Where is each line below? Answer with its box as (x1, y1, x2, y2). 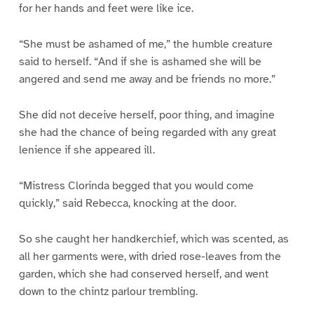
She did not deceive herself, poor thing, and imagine (18, 107, 275, 122)
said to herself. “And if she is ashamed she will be (18, 54, 261, 69)
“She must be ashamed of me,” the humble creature (18, 36, 273, 51)
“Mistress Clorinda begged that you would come (18, 178, 254, 193)
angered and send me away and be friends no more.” (18, 71, 275, 86)
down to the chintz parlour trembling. (18, 284, 198, 299)
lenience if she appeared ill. (18, 142, 155, 157)
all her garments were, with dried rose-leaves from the (18, 249, 281, 264)
